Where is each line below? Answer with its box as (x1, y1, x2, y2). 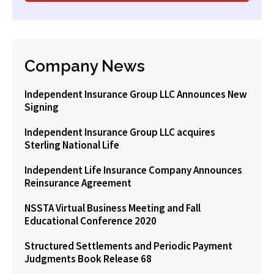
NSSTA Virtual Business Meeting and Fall (24, 201, 201, 215)
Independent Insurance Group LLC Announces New (24, 87, 247, 101)
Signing (24, 100, 59, 114)
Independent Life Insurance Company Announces (24, 163, 242, 177)
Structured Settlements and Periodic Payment (24, 239, 232, 253)
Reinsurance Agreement (24, 176, 131, 190)
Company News (24, 57, 145, 75)
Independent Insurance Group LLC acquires (24, 125, 215, 139)
